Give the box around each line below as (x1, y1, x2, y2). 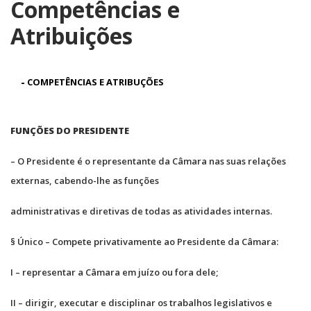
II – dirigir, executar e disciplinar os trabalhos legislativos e (10, 296, 272, 309)
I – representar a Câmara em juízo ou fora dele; (10, 265, 218, 278)
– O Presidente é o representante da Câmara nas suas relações (10, 154, 286, 167)
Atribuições (10, 20, 133, 51)
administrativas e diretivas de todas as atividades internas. (10, 204, 272, 217)
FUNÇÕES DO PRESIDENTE (10, 124, 129, 137)
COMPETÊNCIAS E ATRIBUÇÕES (27, 75, 164, 88)
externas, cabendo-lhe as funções (10, 174, 159, 187)
